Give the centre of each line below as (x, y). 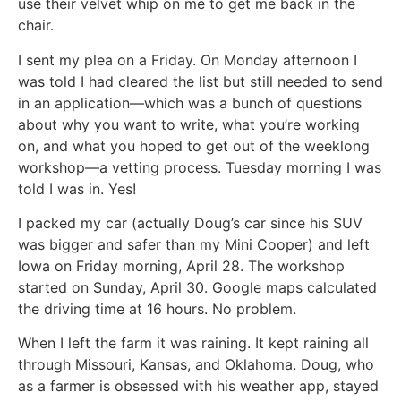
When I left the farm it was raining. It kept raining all (193, 343)
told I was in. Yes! (77, 188)
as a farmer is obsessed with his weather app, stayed (198, 386)
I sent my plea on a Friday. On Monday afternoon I (188, 60)
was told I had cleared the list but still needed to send (200, 81)
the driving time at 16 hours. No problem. (157, 308)
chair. (36, 26)
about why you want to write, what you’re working (189, 124)
